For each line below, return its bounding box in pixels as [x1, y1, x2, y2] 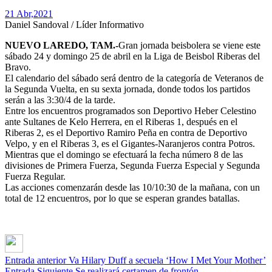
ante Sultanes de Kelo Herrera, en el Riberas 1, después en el [5, 117, 237, 127]
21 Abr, [5, 8, 33, 19]
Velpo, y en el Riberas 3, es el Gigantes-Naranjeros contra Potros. [5, 138, 255, 149]
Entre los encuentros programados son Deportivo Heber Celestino [5, 106, 256, 117]
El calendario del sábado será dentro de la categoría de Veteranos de [5, 73, 263, 84]
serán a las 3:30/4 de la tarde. [5, 95, 115, 106]
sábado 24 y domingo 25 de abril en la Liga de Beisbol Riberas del [5, 51, 260, 62]
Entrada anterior [5, 255, 66, 266]
